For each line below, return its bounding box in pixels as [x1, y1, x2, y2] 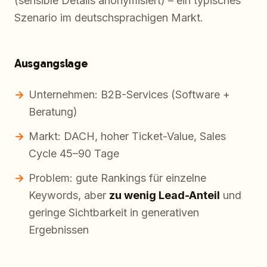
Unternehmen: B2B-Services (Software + [29, 88, 230, 101]
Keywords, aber [29, 189, 109, 202]
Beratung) [29, 105, 77, 119]
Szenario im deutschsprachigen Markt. [14, 11, 203, 24]
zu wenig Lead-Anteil [109, 189, 220, 202]
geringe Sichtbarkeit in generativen [29, 206, 199, 219]
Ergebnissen [29, 223, 89, 237]
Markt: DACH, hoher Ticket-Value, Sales [29, 130, 226, 143]
